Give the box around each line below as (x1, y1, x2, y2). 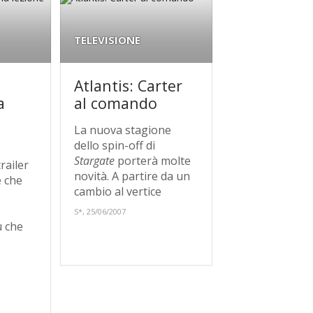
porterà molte (115, 152, 191, 168)
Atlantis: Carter (74, 75, 183, 96)
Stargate (74, 152, 115, 168)
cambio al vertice (74, 183, 162, 199)
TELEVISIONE (74, 32, 141, 47)
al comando (74, 92, 158, 113)
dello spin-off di (74, 137, 156, 153)
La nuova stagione (74, 122, 172, 138)
